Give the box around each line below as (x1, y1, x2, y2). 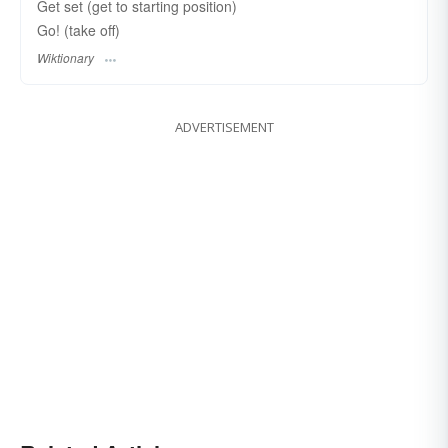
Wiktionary (37, 49, 94, 67)
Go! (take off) (37, 20, 120, 40)
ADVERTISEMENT (174, 118, 274, 137)
